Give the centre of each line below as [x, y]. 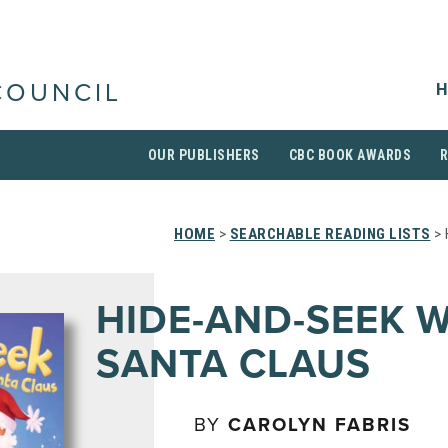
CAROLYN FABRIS [319, 425]
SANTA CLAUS [233, 364]
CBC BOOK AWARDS [349, 155]
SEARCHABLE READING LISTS [330, 234]
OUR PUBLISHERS [203, 155]
